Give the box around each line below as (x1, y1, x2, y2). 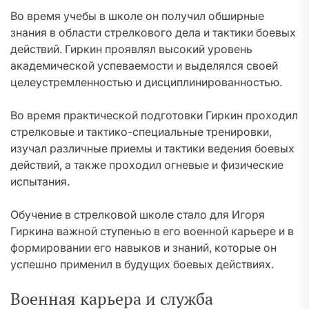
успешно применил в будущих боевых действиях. (10, 257, 274, 271)
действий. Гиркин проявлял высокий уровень (10, 42, 252, 56)
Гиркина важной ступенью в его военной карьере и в (10, 224, 294, 238)
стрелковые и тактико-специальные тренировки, (10, 125, 272, 139)
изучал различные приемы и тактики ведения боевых (10, 141, 295, 155)
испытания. (10, 175, 70, 188)
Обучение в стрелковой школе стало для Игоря (10, 208, 265, 221)
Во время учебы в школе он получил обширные (10, 9, 264, 23)
